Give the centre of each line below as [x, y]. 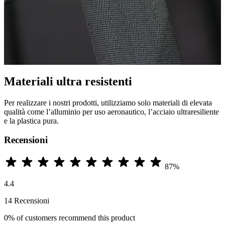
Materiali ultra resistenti [68, 81]
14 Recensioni [27, 201]
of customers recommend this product [76, 218]
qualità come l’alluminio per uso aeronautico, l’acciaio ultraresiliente [111, 111]
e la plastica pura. [31, 121]
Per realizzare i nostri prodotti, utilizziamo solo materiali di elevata [108, 102]
